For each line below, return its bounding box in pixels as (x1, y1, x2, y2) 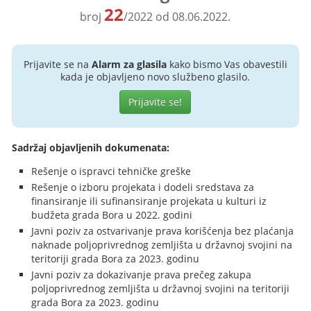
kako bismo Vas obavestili (166, 58, 287, 71)
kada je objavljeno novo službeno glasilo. (60, 70, 251, 83)
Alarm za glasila (91, 58, 167, 71)
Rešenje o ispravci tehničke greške (31, 165, 192, 178)
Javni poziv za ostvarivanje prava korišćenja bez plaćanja (31, 224, 294, 237)
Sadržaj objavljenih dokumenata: (12, 141, 170, 154)
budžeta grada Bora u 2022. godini (31, 208, 193, 221)
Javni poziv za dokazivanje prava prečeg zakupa (31, 268, 252, 281)
